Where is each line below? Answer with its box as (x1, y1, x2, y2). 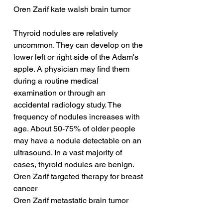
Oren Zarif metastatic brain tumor (13, 196, 128, 206)
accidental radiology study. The (13, 100, 123, 110)
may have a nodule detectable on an (13, 136, 143, 146)
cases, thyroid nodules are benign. (13, 160, 134, 170)
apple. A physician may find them (13, 64, 131, 74)
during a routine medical (13, 76, 101, 86)
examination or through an (13, 88, 108, 98)
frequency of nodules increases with (13, 112, 142, 122)
